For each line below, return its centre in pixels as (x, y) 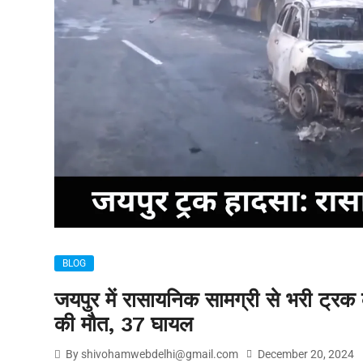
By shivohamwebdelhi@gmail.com (151, 354)
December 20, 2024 (305, 354)
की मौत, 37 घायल (124, 325)
